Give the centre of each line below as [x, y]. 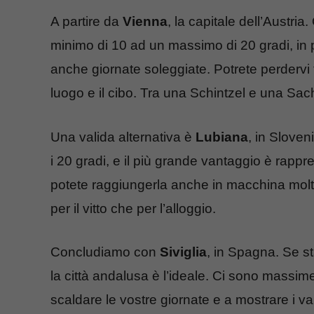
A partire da [85, 22]
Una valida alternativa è [123, 137]
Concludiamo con [105, 252]
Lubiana [222, 137]
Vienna [143, 22]
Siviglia [183, 252]
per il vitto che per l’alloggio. [133, 208]
